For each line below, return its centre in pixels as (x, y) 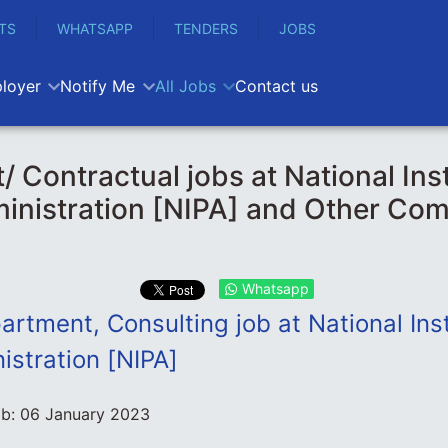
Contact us (276, 86)
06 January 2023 (84, 414)
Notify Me (98, 86)
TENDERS (206, 28)
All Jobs (185, 86)
